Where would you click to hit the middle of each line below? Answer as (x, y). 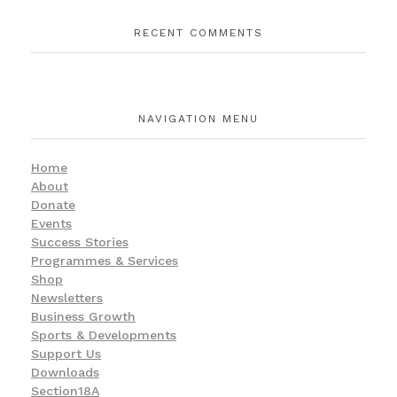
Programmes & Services (105, 261)
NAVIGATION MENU (198, 119)
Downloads (65, 373)
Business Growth (83, 317)
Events (51, 224)
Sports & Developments (104, 335)
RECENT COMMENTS (198, 33)
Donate (53, 205)
